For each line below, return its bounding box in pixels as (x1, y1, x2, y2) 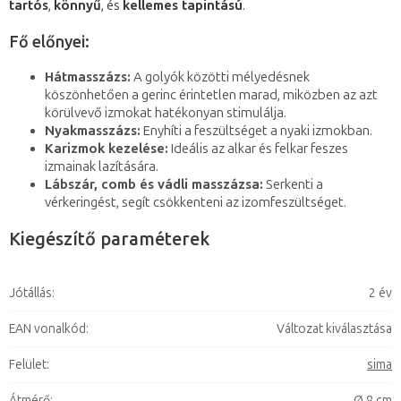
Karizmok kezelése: (45, 141, 168, 158)
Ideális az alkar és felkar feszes (168, 141, 348, 158)
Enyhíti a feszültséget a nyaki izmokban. (141, 123, 372, 140)
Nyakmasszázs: (45, 123, 141, 140)
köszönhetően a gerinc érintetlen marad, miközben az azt (45, 87, 378, 104)
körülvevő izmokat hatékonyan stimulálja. (45, 105, 286, 122)
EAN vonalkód (9, 321, 86, 337)
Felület (9, 357, 47, 373)
